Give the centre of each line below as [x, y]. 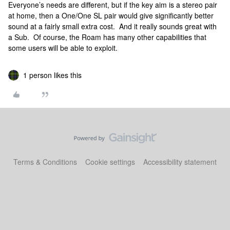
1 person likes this [52, 75]
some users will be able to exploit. [63, 48]
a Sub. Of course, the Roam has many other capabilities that [107, 37]
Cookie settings [110, 162]
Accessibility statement [180, 162]
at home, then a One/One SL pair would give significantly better [111, 15]
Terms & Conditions [45, 162]
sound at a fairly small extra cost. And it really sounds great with [112, 26]
